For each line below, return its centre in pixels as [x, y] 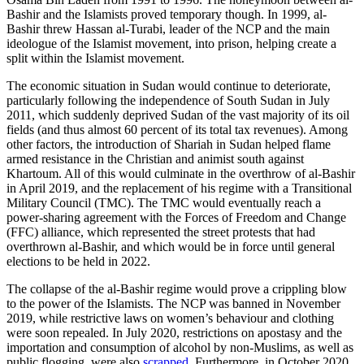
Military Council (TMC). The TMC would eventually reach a [164, 203]
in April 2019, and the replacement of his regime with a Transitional [179, 188]
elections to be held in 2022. [78, 262]
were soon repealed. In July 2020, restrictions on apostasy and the [174, 333]
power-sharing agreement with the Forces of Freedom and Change [176, 218]
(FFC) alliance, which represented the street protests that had [161, 232]
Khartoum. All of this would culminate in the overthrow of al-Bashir [181, 174]
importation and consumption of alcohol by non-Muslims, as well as [180, 348]
